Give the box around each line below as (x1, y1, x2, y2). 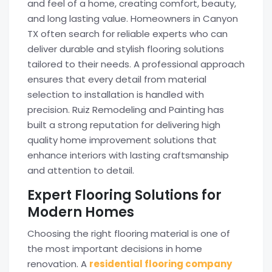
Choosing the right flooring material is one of (27, 227, 230, 240)
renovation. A (27, 257, 89, 270)
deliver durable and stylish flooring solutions (27, 42, 224, 55)
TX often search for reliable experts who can (27, 27, 228, 40)
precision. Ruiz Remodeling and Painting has (27, 103, 224, 116)
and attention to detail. (27, 164, 134, 177)
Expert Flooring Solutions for (27, 186, 222, 205)
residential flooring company (89, 257, 232, 270)
